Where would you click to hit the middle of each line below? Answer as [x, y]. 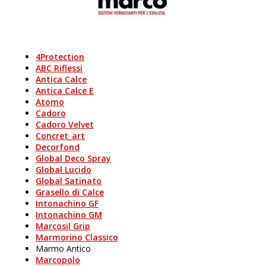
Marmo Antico [63, 248]
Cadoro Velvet [65, 124]
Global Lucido [64, 170]
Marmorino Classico [77, 237]
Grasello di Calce [70, 192]
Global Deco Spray [73, 158]
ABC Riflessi [59, 68]
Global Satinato [69, 181]
